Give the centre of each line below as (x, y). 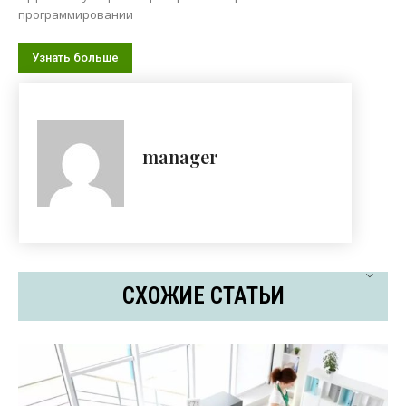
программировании (76, 15)
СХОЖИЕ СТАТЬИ (203, 296)
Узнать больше (75, 58)
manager (180, 157)
